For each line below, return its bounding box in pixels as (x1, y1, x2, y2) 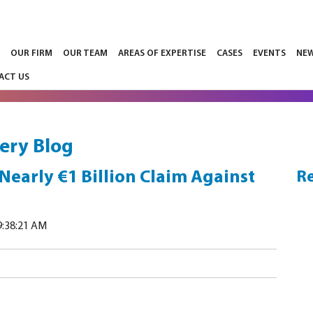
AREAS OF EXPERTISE (118, 49, 207, 59)
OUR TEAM (63, 49, 108, 59)
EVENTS (253, 49, 286, 59)
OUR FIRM (10, 49, 53, 59)
